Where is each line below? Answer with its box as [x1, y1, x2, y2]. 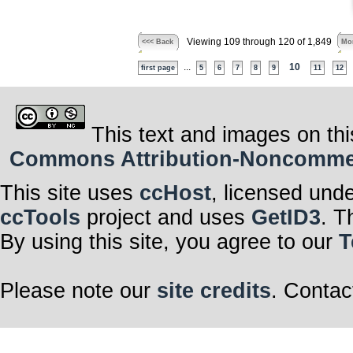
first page [140, 64, 175, 72]
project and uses [80, 206, 251, 230]
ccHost [139, 181, 211, 206]
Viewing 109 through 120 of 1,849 [186, 37, 332, 46]
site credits [157, 279, 271, 303]
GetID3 [251, 206, 321, 230]
